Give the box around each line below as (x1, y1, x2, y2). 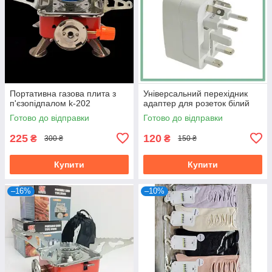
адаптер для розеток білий (143, 98, 250, 108)
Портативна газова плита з (10, 88, 116, 98)
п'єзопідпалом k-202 (10, 98, 90, 108)
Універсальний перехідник (143, 88, 248, 98)
